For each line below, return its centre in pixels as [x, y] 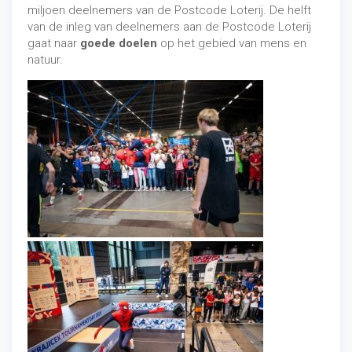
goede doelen [119, 43]
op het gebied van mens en [232, 43]
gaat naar [54, 43]
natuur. [45, 60]
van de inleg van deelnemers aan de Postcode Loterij [169, 27]
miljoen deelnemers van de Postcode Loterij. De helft [169, 10]
